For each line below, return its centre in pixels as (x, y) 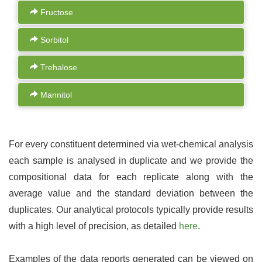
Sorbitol (53, 40)
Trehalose (58, 67)
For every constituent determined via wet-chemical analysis (131, 144)
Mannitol (55, 95)
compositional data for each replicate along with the (131, 177)
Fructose (56, 12)
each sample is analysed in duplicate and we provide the (131, 161)
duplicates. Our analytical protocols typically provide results (131, 210)
